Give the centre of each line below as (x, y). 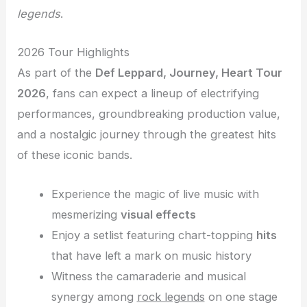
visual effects (158, 214)
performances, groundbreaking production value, (149, 114)
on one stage (241, 296)
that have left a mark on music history (151, 255)
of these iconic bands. (75, 155)
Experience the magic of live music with (155, 194)
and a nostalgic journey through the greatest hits (147, 135)
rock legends (171, 296)
